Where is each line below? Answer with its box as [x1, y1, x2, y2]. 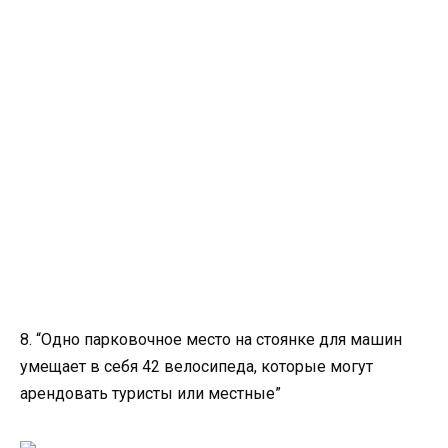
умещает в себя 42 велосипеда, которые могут [20, 356, 373, 376]
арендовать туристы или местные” [20, 383, 281, 403]
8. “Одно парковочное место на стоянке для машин [20, 329, 402, 349]
